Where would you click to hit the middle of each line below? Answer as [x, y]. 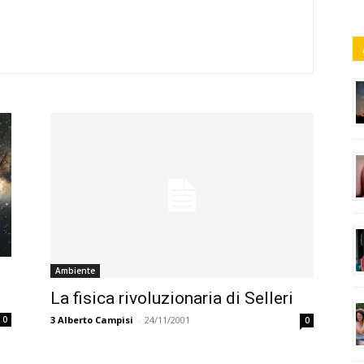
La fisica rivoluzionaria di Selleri [172, 298]
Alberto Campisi [95, 319]
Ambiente [75, 270]
